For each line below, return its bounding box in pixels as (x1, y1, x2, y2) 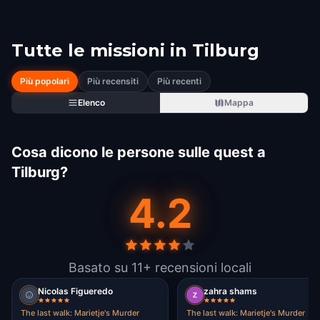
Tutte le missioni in (11, 40, 187, 61)
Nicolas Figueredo (38, 286, 113, 296)
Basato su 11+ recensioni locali (69, 260, 251, 275)
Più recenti (157, 76, 201, 86)
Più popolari (20, 76, 69, 86)
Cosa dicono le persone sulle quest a (11, 144, 266, 161)
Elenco (77, 97, 105, 108)
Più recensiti (87, 76, 139, 86)
